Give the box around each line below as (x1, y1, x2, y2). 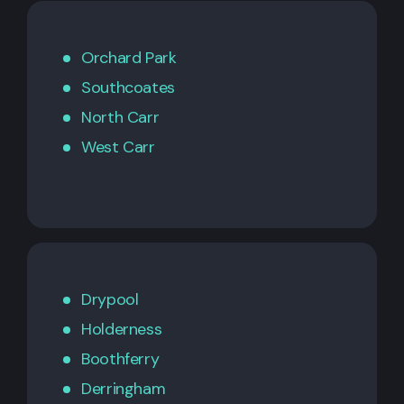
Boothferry (81, 348, 160, 371)
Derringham (81, 378, 166, 400)
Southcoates (81, 77, 175, 99)
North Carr (81, 106, 160, 129)
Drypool (81, 289, 139, 311)
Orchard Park (81, 47, 177, 69)
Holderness (81, 318, 162, 341)
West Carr (81, 136, 155, 159)
